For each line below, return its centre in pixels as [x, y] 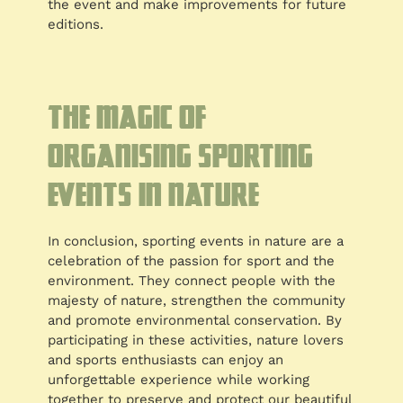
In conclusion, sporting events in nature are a [196, 242]
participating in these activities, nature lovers [196, 340]
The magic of [128, 117]
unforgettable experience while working [179, 380]
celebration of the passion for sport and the [192, 261]
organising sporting [181, 156]
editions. [76, 25]
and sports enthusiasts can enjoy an [166, 360]
